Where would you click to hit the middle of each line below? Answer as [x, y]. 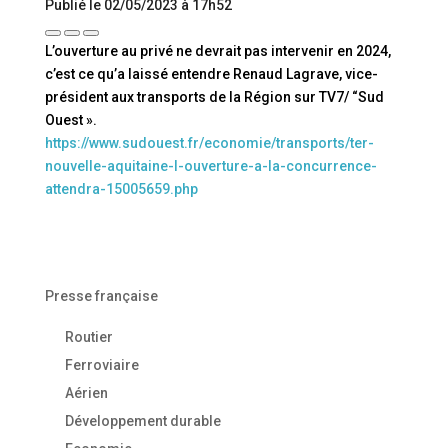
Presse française [101, 296]
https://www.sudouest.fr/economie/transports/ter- [209, 143]
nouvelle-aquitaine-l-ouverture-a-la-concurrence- [210, 166]
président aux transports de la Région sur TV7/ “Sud [214, 97]
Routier [88, 337]
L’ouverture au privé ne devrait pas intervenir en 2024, [217, 51]
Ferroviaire [101, 365]
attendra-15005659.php [121, 189]
